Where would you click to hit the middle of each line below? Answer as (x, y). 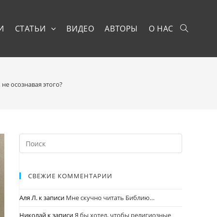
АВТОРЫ (121, 29)
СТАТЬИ (31, 29)
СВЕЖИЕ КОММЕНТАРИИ (70, 176)
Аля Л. (28, 198)
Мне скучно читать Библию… (110, 198)
